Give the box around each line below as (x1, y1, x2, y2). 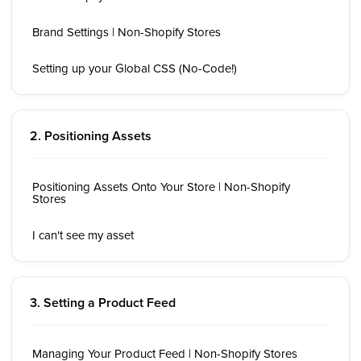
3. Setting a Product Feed (30, 293, 176, 312)
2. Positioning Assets (30, 127, 151, 145)
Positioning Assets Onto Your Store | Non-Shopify (32, 178, 290, 195)
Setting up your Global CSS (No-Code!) (32, 60, 237, 77)
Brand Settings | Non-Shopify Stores (32, 23, 221, 40)
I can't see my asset (32, 226, 134, 243)
